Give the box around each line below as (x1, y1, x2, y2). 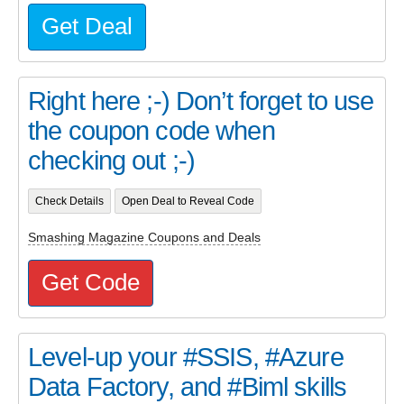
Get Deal (41, 13, 133, 39)
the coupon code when (28, 115, 275, 145)
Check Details (34, 195, 104, 207)
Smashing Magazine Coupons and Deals (28, 230, 261, 245)
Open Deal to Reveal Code (121, 195, 254, 207)
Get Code (41, 269, 140, 295)
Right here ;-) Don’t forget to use (28, 86, 374, 115)
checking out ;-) (28, 145, 196, 175)
